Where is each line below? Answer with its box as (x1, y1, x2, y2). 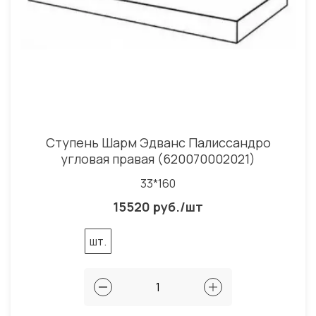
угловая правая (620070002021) (61, 150, 255, 167)
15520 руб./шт (113, 197, 203, 215)
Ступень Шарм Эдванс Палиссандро (45, 133, 271, 151)
